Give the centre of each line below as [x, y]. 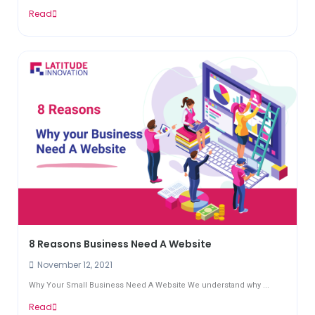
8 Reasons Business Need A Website [120, 244]
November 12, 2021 [74, 265]
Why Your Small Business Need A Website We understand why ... [149, 285]
